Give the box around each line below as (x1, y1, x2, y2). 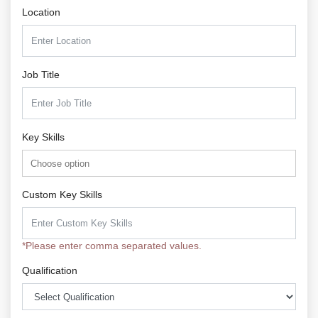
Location (22, 6, 60, 18)
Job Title (22, 69, 60, 80)
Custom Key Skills (22, 189, 102, 201)
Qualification (22, 265, 77, 277)
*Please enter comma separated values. (22, 240, 202, 252)
